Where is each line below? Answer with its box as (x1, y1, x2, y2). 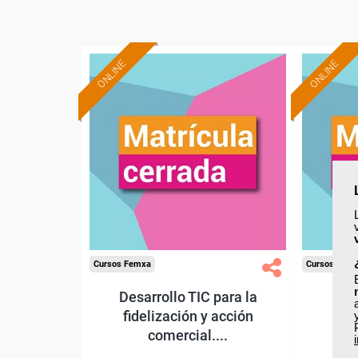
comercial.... (148, 327, 228, 344)
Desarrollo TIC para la (118, 288, 257, 305)
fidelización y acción (122, 308, 253, 324)
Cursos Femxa (93, 259, 151, 269)
